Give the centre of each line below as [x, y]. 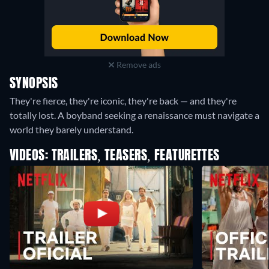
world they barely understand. [71, 130]
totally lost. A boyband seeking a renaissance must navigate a [134, 115]
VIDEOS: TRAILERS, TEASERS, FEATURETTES [115, 156]
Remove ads [138, 65]
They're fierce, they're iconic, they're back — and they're [123, 101]
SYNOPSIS [34, 84]
